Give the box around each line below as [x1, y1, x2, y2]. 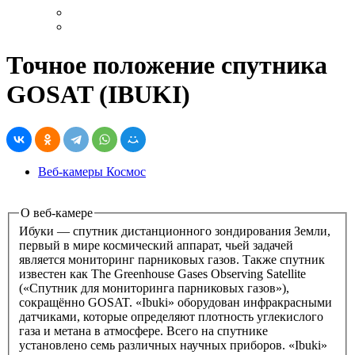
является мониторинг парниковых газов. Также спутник [19, 253, 325, 267]
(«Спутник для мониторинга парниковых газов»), [19, 281, 289, 296]
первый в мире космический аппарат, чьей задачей [19, 239, 293, 253]
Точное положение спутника [6, 51, 327, 80]
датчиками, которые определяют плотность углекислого [19, 310, 323, 324]
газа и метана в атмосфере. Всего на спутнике [19, 324, 268, 338]
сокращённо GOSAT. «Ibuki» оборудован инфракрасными [19, 296, 332, 310]
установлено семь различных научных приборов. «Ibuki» [19, 338, 327, 353]
